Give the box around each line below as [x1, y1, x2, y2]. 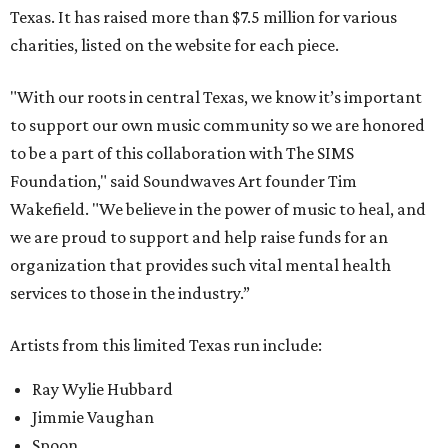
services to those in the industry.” [10, 283, 250, 303]
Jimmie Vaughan [32, 407, 154, 427]
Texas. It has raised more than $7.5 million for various [10, 7, 397, 27]
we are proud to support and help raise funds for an [10, 227, 388, 247]
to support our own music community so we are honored [10, 115, 425, 135]
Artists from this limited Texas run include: [10, 335, 322, 355]
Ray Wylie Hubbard [32, 379, 173, 399]
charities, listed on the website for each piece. [10, 35, 339, 55]
